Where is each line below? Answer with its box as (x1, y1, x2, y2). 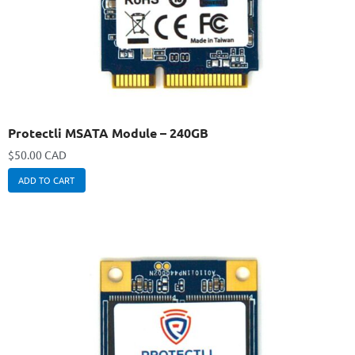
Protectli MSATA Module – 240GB (8, 124, 208, 141)
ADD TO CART (18, 174, 75, 187)
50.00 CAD (14, 147, 67, 162)
